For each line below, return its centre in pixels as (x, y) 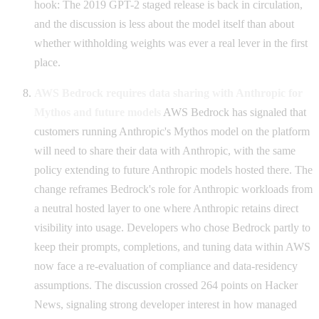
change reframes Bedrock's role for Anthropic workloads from (173, 189)
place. (47, 62)
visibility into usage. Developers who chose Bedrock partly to (172, 227)
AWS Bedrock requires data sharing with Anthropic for (168, 93)
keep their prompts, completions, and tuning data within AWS (172, 246)
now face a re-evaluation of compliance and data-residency (166, 266)
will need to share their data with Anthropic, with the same (165, 150)
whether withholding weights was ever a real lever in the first (171, 43)
